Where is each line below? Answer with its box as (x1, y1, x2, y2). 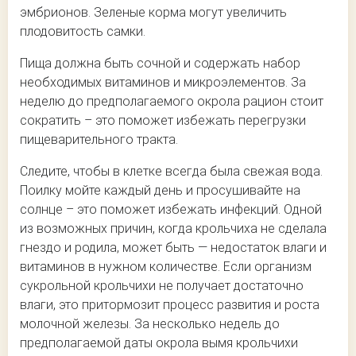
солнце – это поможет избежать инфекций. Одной (20, 202, 322, 218)
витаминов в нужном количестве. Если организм (20, 259, 311, 275)
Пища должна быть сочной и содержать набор (20, 56, 300, 72)
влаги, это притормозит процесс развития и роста (20, 297, 319, 313)
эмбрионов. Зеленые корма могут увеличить (20, 5, 287, 21)
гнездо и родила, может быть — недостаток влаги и (20, 240, 327, 256)
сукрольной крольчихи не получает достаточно (20, 278, 304, 294)
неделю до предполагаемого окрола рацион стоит (20, 94, 323, 110)
